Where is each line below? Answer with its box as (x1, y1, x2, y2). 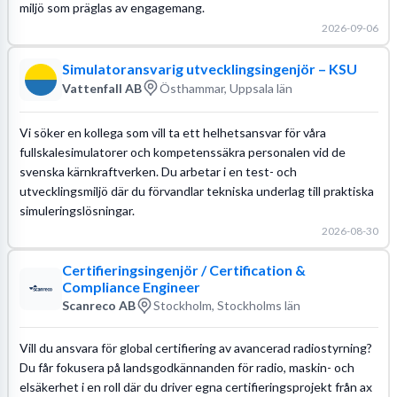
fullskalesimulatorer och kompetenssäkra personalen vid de (19, 144, 346, 160)
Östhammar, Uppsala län (159, 80, 292, 96)
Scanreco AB (61, 298, 136, 313)
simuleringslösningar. (19, 202, 135, 218)
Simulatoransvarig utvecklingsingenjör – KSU (61, 60, 357, 77)
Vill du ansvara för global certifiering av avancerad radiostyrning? (19, 339, 372, 355)
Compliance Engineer (61, 277, 200, 295)
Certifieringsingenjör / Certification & (61, 261, 306, 278)
